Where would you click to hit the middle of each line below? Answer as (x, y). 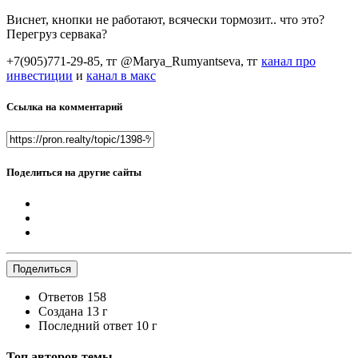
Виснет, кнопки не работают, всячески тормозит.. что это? (165, 20)
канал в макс (121, 76)
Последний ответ (87, 325)
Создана (61, 311)
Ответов (61, 296)
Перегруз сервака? (57, 34)
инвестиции (40, 76)
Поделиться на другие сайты (74, 172)
